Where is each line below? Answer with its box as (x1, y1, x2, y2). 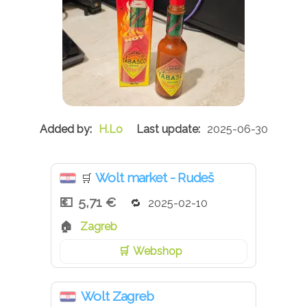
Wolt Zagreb (81, 288, 154, 304)
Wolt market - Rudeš (95, 170, 214, 186)
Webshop (132, 245, 182, 258)
